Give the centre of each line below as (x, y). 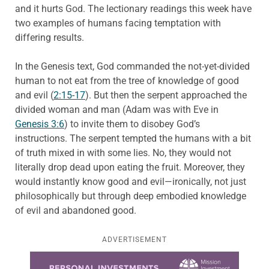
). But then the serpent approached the (166, 95)
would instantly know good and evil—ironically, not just (131, 182)
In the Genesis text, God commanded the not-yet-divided (132, 67)
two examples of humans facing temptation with (118, 23)
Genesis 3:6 (40, 124)
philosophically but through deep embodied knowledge (131, 196)
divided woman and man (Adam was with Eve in (117, 110)
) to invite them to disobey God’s (132, 124)
